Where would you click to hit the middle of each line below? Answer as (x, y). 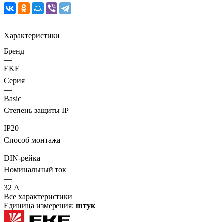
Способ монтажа (32, 140)
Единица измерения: (40, 205)
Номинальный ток (35, 169)
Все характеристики (38, 196)
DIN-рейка (22, 158)
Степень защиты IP (36, 110)
